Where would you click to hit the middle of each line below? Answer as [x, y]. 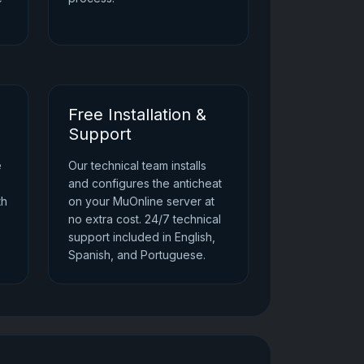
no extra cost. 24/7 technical [144, 219]
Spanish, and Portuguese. [136, 254]
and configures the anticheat [145, 183]
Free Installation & [137, 114]
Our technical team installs [137, 165]
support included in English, [141, 236]
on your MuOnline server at [141, 201]
